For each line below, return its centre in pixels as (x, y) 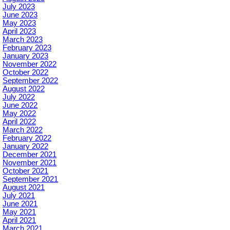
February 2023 (27, 48)
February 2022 (27, 138)
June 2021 (20, 204)
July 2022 (19, 97)
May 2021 (19, 212)
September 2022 (30, 81)
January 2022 (25, 147)
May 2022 (19, 114)
